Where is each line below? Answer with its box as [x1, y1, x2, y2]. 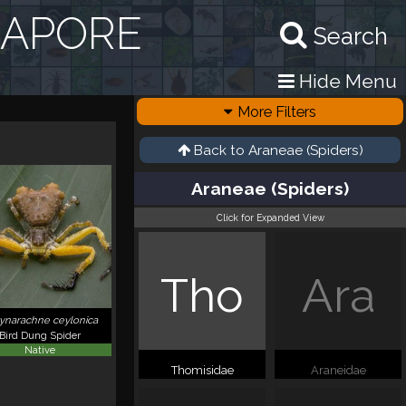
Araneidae [310, 363, 366, 377]
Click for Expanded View [216, 212, 324, 223]
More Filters [237, 102, 316, 121]
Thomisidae [170, 363, 234, 377]
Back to [193, 142, 248, 159]
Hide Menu [295, 70, 397, 92]
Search [314, 23, 388, 50]
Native [24, 343, 56, 356]
